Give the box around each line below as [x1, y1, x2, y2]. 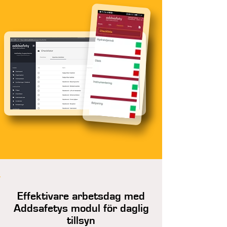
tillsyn [67, 215, 95, 226]
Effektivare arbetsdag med [17, 191, 145, 202]
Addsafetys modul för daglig [13, 203, 149, 214]
